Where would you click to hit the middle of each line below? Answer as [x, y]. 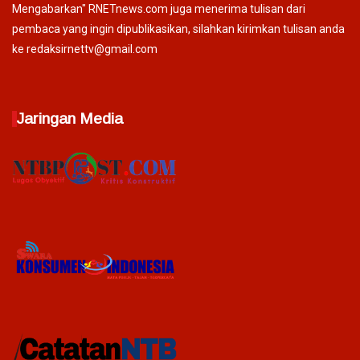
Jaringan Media [70, 119]
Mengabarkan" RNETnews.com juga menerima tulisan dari [159, 9]
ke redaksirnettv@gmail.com [85, 49]
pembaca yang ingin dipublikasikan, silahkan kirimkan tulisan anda [178, 29]
